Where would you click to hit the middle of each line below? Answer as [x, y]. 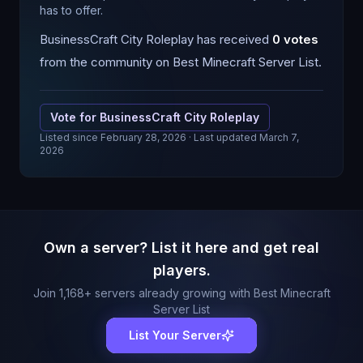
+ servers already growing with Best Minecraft [207, 293]
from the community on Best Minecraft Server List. [181, 62]
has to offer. [71, 10]
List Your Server [175, 335]
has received [233, 39]
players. [181, 270]
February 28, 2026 [143, 137]
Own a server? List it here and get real [181, 248]
